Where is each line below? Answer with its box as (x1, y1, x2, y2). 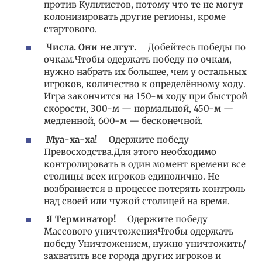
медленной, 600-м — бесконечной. (44, 115, 203, 127)
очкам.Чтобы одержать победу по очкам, (44, 54, 232, 65)
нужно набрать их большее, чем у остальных (44, 66, 247, 78)
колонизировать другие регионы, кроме (44, 11, 226, 22)
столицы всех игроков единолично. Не (44, 170, 219, 182)
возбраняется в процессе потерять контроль (44, 182, 245, 194)
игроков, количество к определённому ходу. (44, 78, 246, 90)
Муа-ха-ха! (46, 133, 97, 145)
